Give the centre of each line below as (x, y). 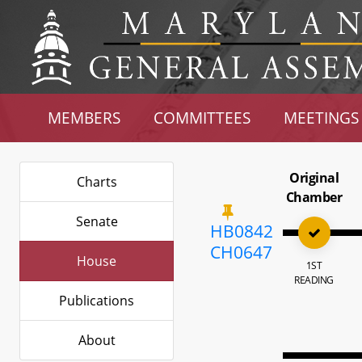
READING (314, 280)
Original (314, 178)
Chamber (314, 197)
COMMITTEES (202, 118)
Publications (97, 301)
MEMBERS (84, 118)
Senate (97, 221)
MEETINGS (321, 118)
